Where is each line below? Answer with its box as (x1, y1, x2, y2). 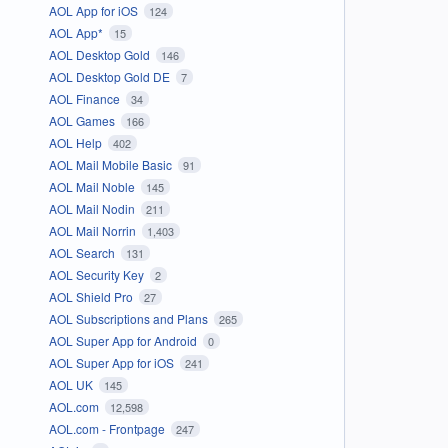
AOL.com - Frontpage (48, 419, 168, 437)
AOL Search (48, 243, 118, 261)
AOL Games (48, 111, 118, 129)
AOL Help (48, 133, 105, 151)
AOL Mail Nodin (48, 199, 138, 217)
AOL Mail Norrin (48, 221, 139, 239)
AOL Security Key (48, 265, 147, 283)
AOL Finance (48, 89, 123, 107)
